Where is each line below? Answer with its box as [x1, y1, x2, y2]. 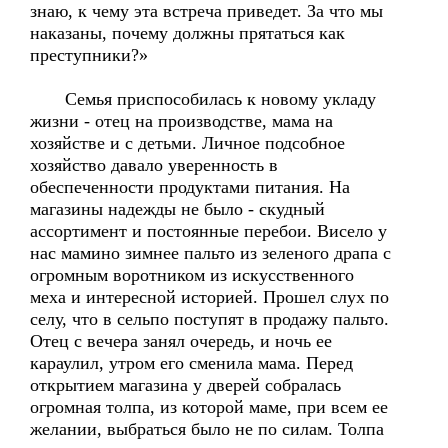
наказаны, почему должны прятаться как [30, 23, 345, 43]
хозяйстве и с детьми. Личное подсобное [30, 133, 345, 153]
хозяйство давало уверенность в [30, 155, 278, 175]
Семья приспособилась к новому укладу [30, 89, 376, 109]
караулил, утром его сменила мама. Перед [30, 353, 353, 373]
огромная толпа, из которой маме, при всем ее [30, 397, 388, 417]
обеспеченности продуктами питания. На [30, 177, 350, 197]
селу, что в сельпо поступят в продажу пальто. [30, 309, 389, 329]
